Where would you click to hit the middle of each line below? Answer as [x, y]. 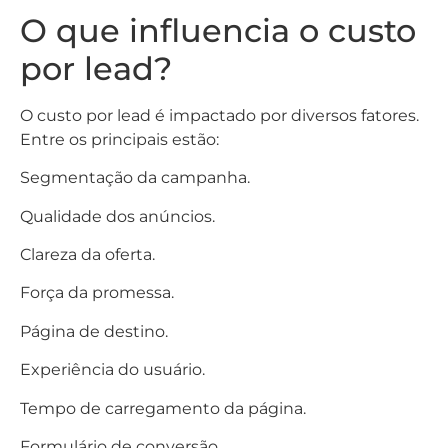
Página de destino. [94, 331]
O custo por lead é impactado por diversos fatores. [219, 115]
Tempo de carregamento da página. [163, 408]
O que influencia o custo [218, 30]
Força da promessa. [97, 293]
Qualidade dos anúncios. [117, 216]
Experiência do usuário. [112, 370]
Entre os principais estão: [119, 139]
